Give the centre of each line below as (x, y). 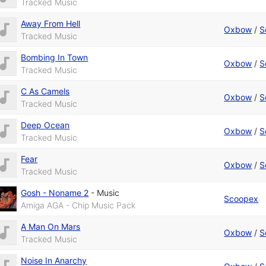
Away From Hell (51, 24)
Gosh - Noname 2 (55, 193)
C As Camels (45, 91)
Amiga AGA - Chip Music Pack (78, 205)
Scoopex (241, 199)
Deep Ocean (45, 125)
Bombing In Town (55, 58)
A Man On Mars (51, 227)
